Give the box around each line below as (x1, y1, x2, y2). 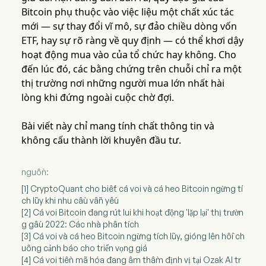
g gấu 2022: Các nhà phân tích (21, 219, 139, 230)
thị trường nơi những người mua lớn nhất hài (21, 77, 224, 90)
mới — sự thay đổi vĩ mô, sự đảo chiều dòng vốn (21, 20, 237, 33)
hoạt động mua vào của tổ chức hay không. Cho (21, 48, 236, 62)
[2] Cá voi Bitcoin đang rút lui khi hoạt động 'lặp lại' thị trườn (21, 207, 243, 218)
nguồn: (21, 167, 49, 178)
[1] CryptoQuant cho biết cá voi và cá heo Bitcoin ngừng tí (21, 183, 243, 194)
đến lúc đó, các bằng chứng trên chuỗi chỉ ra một (21, 62, 242, 76)
